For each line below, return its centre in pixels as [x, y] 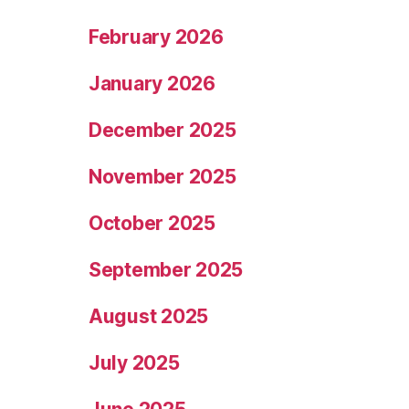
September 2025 [166, 270]
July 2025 [134, 363]
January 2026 [152, 84]
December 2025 [163, 131]
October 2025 [152, 224]
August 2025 [149, 317]
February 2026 [156, 37]
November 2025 [163, 177]
